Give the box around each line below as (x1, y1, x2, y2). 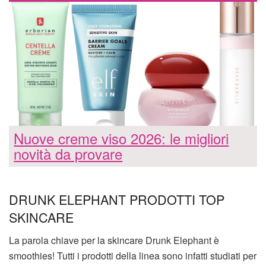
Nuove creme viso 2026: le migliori (14, 128, 229, 149)
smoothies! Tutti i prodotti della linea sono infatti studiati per (9, 248, 256, 262)
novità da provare (14, 143, 123, 164)
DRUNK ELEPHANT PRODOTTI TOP (9, 189, 224, 208)
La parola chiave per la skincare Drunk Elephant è (9, 233, 219, 247)
